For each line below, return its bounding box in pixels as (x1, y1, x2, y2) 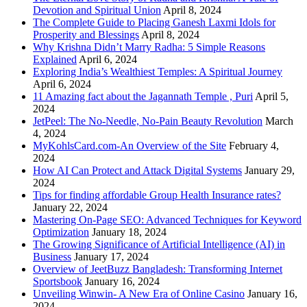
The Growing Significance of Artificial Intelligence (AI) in (33, 238, 285, 250)
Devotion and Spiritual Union (33, 3, 161, 16)
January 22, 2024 (33, 201, 108, 213)
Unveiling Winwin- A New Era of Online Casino (33, 287, 245, 299)
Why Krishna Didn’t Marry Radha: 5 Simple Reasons (33, 40, 265, 53)
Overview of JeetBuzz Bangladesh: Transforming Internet (33, 262, 282, 275)
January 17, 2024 (74, 250, 149, 262)
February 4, (229, 139, 279, 151)
